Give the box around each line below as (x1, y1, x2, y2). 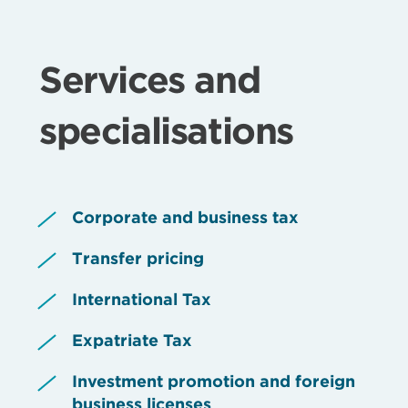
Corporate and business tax (72, 207, 299, 227)
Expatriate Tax (72, 330, 192, 350)
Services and (39, 56, 260, 102)
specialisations (39, 107, 293, 153)
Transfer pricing (72, 248, 204, 268)
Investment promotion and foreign (72, 371, 355, 391)
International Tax (72, 289, 211, 309)
